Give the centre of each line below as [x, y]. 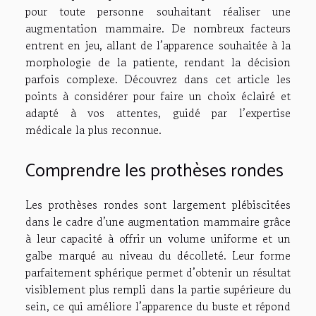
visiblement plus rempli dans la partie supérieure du [158, 289]
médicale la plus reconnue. [93, 129]
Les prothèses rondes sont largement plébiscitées [158, 204]
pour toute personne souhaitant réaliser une [158, 11]
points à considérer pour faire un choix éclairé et [158, 96]
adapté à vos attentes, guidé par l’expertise [158, 113]
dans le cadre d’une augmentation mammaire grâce [158, 221]
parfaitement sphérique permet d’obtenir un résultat [158, 272]
